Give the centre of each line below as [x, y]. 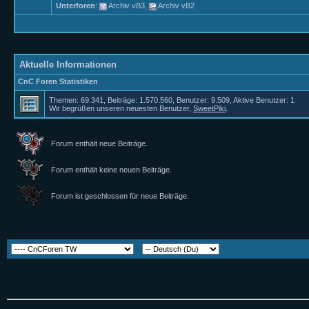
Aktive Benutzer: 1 [264, 100]
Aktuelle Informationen [68, 64]
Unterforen [76, 6]
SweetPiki [209, 108]
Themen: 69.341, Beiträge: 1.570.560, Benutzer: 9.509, [141, 100]
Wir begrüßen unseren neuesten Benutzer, [121, 108]
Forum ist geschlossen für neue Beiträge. [118, 196]
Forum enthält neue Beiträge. [97, 143]
